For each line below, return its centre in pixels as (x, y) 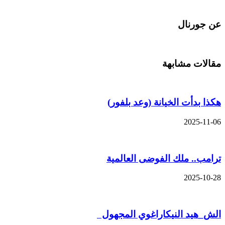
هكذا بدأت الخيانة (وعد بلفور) (164, 102)
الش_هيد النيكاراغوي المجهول (159, 214)
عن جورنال (199, 25)
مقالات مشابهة (192, 63)
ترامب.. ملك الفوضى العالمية (164, 158)
